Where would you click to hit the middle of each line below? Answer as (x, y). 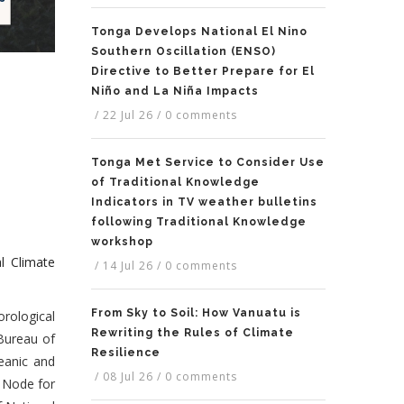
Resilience (126, 353)
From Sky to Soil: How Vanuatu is (196, 313)
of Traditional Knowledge (175, 183)
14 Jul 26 (128, 266)
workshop (122, 242)
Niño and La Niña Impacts (175, 92)
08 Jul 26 (128, 377)
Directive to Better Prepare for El (203, 72)
